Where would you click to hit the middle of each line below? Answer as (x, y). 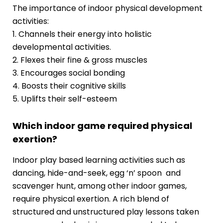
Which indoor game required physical (102, 126)
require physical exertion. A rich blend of (91, 199)
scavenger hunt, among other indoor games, (99, 186)
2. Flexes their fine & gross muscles (80, 60)
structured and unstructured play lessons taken (106, 212)
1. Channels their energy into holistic (82, 34)
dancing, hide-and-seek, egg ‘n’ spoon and (96, 173)
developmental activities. (61, 47)
